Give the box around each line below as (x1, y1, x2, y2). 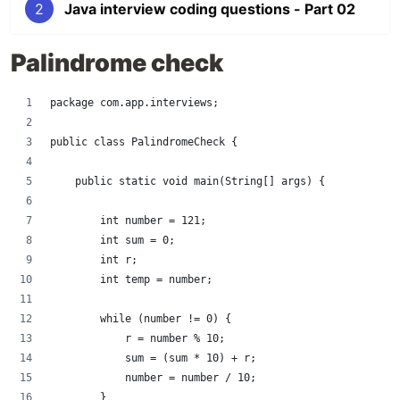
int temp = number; (50, 273, 212, 286)
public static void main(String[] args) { (50, 175, 325, 187)
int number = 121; (50, 214, 206, 227)
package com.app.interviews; (50, 96, 219, 109)
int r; (50, 254, 137, 266)
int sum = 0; (50, 234, 175, 246)
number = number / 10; (50, 371, 256, 384)
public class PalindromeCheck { (50, 136, 237, 148)
